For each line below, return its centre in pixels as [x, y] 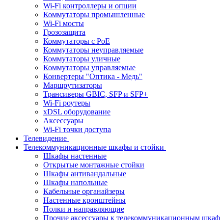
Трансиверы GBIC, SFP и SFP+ [96, 94]
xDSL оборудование [77, 112]
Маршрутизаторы [73, 85]
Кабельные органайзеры [84, 191]
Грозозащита [64, 32]
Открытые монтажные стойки [94, 165]
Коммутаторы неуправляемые [93, 50]
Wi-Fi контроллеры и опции [90, 6]
